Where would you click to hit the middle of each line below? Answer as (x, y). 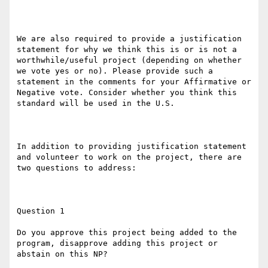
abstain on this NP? (62, 254)
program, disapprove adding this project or (117, 243)
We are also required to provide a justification (129, 39)
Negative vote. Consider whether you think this (127, 93)
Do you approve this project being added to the (127, 233)
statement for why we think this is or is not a (127, 50)
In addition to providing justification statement (132, 147)
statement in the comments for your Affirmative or (134, 82)
